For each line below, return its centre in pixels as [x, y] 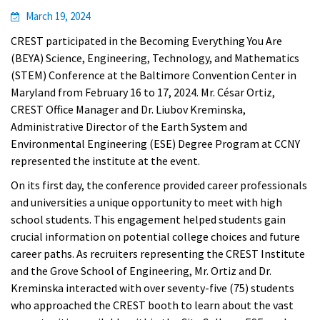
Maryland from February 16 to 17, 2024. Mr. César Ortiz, [143, 92]
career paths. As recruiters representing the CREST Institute [158, 254]
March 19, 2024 [58, 16]
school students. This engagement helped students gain [148, 219]
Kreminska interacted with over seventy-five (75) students [152, 288]
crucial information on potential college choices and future [155, 236]
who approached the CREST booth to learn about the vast [152, 305]
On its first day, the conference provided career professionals [159, 185]
